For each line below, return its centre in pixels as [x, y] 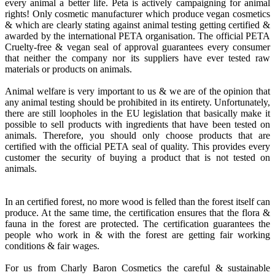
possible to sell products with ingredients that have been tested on [137, 125]
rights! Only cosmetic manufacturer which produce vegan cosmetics [137, 14]
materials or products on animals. [68, 69]
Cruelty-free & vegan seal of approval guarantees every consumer [137, 47]
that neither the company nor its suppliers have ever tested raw [137, 58]
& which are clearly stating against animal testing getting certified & [137, 25]
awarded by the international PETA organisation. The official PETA [137, 36]
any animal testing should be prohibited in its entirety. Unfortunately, [137, 103]
